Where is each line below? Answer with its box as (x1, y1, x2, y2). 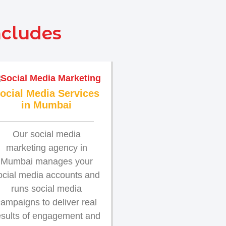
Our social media (12, 129, 81, 139)
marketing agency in (6, 142, 87, 153)
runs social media (11, 183, 82, 194)
